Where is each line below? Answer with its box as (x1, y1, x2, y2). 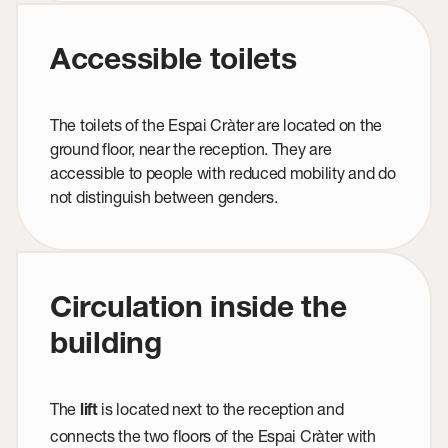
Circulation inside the (50, 296, 347, 327)
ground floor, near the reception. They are (50, 139, 332, 159)
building (50, 332, 162, 363)
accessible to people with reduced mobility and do (50, 163, 396, 183)
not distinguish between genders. (50, 187, 278, 207)
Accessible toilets (50, 48, 297, 79)
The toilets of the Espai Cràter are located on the (50, 115, 383, 135)
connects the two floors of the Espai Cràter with (50, 426, 376, 446)
